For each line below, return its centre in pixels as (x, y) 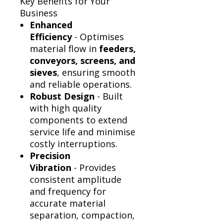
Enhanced (51, 25)
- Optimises (98, 37)
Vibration (51, 168)
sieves (43, 73)
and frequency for (68, 192)
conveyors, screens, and (83, 61)
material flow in (64, 49)
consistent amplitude (76, 180)
